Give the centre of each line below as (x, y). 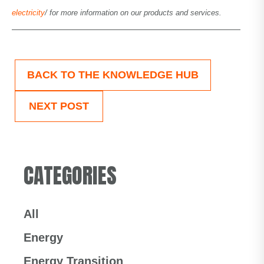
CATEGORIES (70, 176)
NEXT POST (59, 106)
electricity (28, 13)
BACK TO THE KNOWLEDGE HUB (113, 75)
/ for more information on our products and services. (133, 13)
